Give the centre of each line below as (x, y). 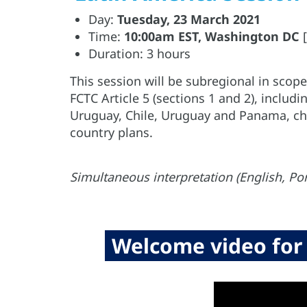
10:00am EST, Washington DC (212, 37)
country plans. (111, 133)
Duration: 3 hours (139, 54)
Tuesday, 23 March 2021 (189, 20)
